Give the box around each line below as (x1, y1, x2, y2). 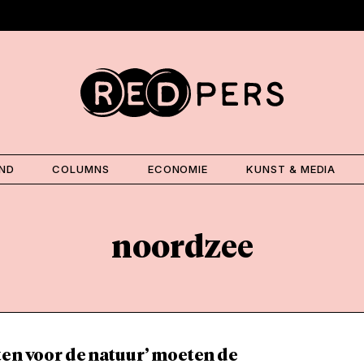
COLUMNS (52, 162, 110, 175)
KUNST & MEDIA (245, 162, 336, 175)
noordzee (110, 232, 253, 264)
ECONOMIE (147, 162, 209, 175)
